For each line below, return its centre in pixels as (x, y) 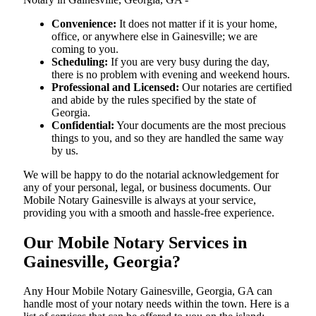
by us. (65, 150)
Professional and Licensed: (115, 87)
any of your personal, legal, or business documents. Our (147, 187)
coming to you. (85, 49)
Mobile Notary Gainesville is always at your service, (140, 200)
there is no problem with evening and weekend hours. (171, 74)
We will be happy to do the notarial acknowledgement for (151, 174)
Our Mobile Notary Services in (135, 242)
